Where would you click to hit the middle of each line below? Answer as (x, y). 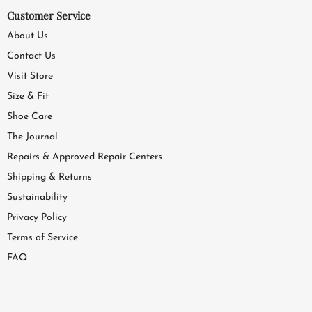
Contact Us (31, 56)
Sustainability (37, 197)
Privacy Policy (37, 217)
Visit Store (30, 76)
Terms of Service (42, 237)
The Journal (32, 136)
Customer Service (49, 15)
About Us (28, 36)
